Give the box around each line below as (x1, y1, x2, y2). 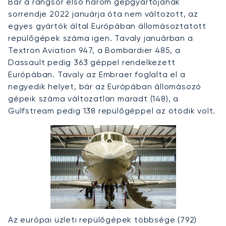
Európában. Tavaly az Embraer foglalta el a (8, 69, 186, 79)
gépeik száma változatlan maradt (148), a (8, 93, 179, 103)
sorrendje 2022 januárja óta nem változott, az (8, 9, 198, 19)
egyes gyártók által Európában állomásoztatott (8, 21, 206, 31)
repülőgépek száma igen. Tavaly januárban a (8, 33, 193, 43)
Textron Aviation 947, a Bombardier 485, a (8, 45, 181, 55)
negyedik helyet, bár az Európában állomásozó (8, 81, 202, 91)
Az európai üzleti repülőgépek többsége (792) (8, 214, 197, 224)
